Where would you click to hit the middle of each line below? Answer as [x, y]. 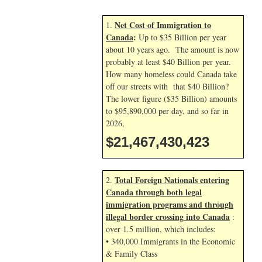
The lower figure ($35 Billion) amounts [171, 99]
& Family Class [132, 254]
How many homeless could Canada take [171, 74]
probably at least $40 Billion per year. [168, 62]
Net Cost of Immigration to [163, 25]
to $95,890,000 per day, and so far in [167, 111]
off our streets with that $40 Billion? [167, 86]
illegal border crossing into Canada [168, 217]
